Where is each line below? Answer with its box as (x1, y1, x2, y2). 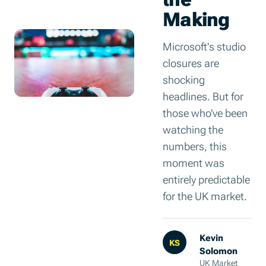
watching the (163, 120, 224, 137)
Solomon (199, 243, 238, 256)
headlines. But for (163, 87, 244, 103)
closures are (163, 53, 220, 70)
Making (163, 3, 230, 31)
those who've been (163, 103, 248, 120)
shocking (163, 70, 205, 87)
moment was (163, 153, 225, 170)
